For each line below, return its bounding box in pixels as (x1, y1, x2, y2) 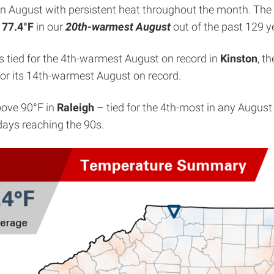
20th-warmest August (65, 20, 171, 33)
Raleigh (57, 101, 94, 114)
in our (34, 20, 65, 33)
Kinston (220, 52, 257, 65)
